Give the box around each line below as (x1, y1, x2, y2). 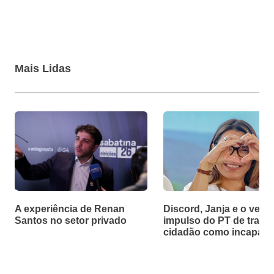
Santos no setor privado (15, 215, 127, 226)
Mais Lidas (15, 62, 71, 75)
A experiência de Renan (15, 203, 125, 214)
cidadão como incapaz (163, 226, 268, 237)
